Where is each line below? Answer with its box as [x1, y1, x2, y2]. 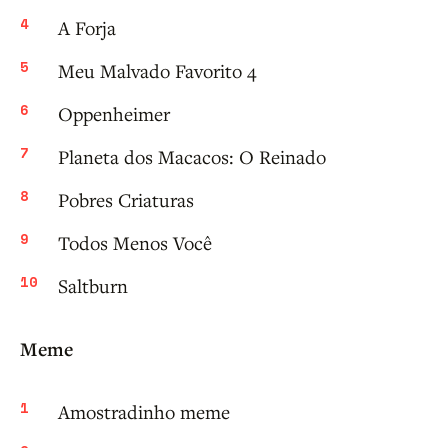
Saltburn [58, 273, 128, 299]
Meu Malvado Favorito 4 [58, 58, 256, 84]
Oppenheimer [58, 101, 170, 127]
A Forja [58, 15, 116, 41]
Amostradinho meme [58, 399, 230, 425]
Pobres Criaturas [58, 187, 194, 213]
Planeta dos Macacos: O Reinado [58, 144, 326, 170]
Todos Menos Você [58, 230, 212, 256]
